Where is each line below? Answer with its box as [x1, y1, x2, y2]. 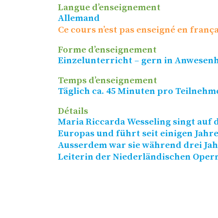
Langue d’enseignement [57, 2, 161, 14]
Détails [57, 106, 88, 117]
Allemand [57, 13, 100, 24]
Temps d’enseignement [57, 75, 157, 87]
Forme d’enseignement [57, 44, 157, 56]
